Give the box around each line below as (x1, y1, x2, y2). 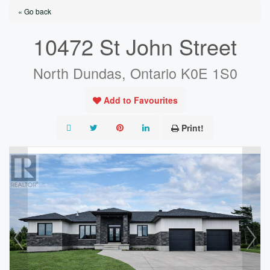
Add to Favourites (103, 94, 178, 106)
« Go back (18, 6, 51, 16)
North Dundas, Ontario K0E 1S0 (33, 63, 237, 83)
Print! (181, 122, 204, 134)
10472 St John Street (33, 31, 237, 61)
